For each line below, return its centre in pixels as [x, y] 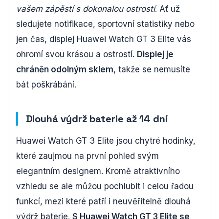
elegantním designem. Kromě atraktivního [98, 171]
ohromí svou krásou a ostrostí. [77, 54]
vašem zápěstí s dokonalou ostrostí [86, 9]
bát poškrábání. [46, 84]
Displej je [155, 54]
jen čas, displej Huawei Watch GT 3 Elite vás [104, 39]
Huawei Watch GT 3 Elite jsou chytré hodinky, [106, 141]
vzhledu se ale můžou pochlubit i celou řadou [105, 186]
